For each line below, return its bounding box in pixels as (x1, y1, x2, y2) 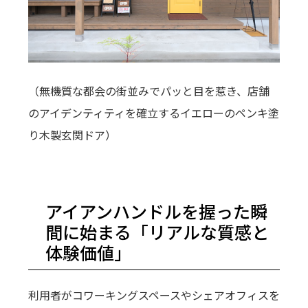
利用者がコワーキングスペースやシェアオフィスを (27, 287, 280, 304)
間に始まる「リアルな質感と (45, 219, 269, 245)
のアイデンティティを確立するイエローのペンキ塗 (27, 104, 279, 122)
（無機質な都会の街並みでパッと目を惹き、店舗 (27, 82, 269, 100)
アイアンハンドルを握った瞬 (45, 199, 267, 224)
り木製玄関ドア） (27, 126, 116, 144)
